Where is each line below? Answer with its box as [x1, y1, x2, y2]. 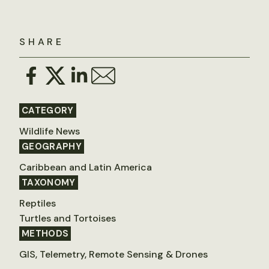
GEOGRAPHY [22, 140, 82, 153]
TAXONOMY [22, 176, 76, 189]
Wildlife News [19, 124, 80, 138]
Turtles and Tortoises [19, 211, 116, 225]
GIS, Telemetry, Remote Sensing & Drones [19, 247, 208, 261]
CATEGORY [22, 104, 74, 116]
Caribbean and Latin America [19, 160, 152, 174]
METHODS [22, 227, 69, 240]
